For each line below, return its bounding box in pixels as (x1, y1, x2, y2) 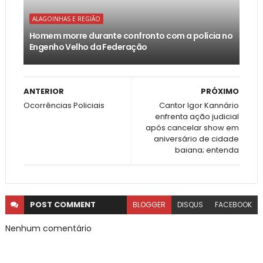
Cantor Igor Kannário (159, 100, 240, 112)
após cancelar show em (146, 122, 240, 134)
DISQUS (177, 200, 204, 210)
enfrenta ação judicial (155, 111, 240, 123)
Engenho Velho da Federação (29, 41, 147, 53)
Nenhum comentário (5, 222, 92, 235)
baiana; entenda (175, 144, 240, 156)
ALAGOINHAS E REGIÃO (32, 15, 100, 23)
